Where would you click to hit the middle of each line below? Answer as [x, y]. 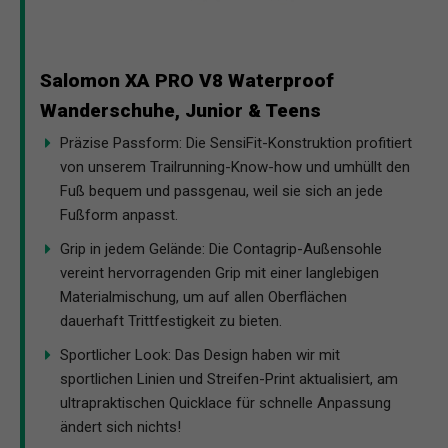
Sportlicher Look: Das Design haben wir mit [200, 354]
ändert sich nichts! [120, 426]
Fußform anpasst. [119, 214]
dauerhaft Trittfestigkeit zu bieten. [171, 320]
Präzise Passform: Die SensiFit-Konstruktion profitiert [236, 142]
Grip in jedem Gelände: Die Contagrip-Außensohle [221, 248]
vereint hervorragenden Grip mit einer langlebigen [219, 272]
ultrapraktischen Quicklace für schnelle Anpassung [225, 402]
